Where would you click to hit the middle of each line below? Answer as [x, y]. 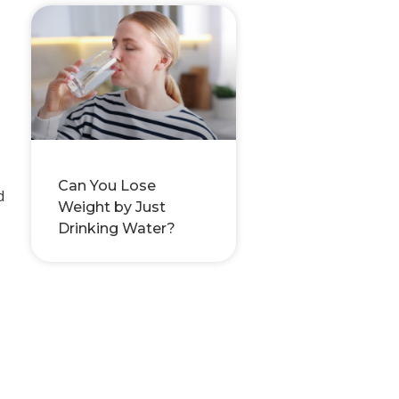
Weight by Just [112, 208]
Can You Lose [107, 186]
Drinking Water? [117, 229]
